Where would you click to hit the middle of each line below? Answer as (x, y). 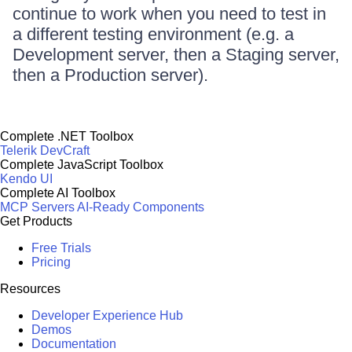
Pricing (51, 262)
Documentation (74, 344)
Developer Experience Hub (107, 315)
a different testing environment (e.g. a (153, 34)
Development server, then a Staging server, (176, 55)
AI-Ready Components (141, 207)
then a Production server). (110, 75)
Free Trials (61, 248)
